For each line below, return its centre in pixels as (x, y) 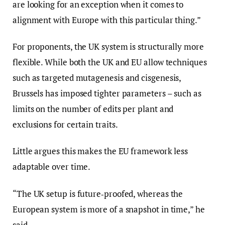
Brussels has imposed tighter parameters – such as (107, 93)
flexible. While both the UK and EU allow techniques (110, 62)
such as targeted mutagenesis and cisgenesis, (97, 78)
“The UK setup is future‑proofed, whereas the (98, 193)
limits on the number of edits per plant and (93, 109)
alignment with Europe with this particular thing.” (107, 20)
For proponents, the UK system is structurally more (108, 47)
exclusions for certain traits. (65, 125)
